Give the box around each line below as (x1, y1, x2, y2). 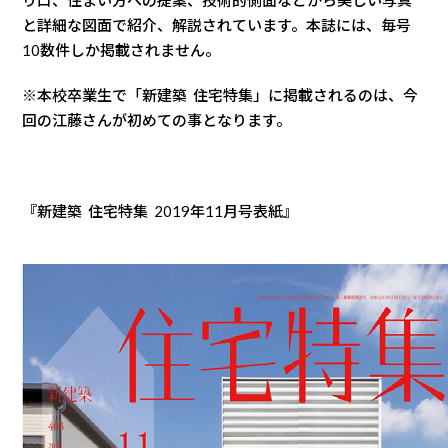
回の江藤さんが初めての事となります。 (22, 111, 292, 130)
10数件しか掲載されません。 (22, 41, 221, 60)
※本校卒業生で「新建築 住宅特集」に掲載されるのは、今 (22, 86, 419, 105)
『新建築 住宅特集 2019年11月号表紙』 (22, 201, 299, 220)
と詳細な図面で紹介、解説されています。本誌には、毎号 (22, 16, 412, 35)
